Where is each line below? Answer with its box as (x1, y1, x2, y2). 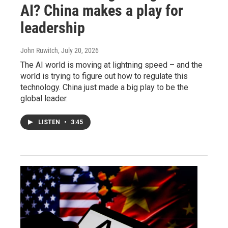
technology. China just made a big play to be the (20, 82, 188, 92)
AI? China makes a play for (20, 1, 183, 19)
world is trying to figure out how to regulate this (20, 71, 188, 81)
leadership (20, 18, 85, 37)
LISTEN (38, 118, 62, 126)
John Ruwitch (20, 46, 58, 54)
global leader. (20, 93, 68, 103)
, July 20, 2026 (58, 46, 99, 54)
